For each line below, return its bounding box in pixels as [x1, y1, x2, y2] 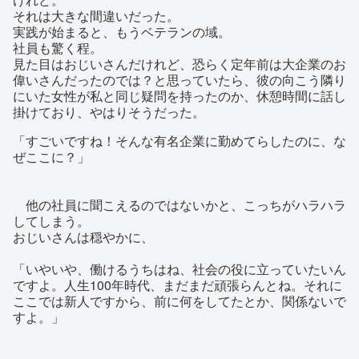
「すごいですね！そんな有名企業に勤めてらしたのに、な [13, 131, 346, 151]
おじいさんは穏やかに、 [13, 228, 154, 247]
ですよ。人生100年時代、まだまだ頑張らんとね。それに [13, 276, 342, 295]
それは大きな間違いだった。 [13, 6, 179, 26]
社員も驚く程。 [13, 38, 103, 58]
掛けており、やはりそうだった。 [13, 103, 205, 122]
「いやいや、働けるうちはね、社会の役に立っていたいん [13, 260, 346, 279]
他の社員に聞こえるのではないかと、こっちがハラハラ [13, 196, 346, 215]
